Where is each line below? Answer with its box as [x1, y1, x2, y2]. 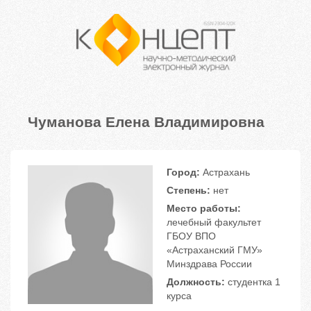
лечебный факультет [167, 217, 261, 228]
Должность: [167, 276, 225, 288]
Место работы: [167, 203, 241, 215]
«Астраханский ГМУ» [167, 244, 262, 256]
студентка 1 [225, 276, 280, 288]
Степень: [167, 185, 210, 196]
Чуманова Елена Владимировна [28, 110, 264, 132]
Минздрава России [167, 258, 252, 270]
